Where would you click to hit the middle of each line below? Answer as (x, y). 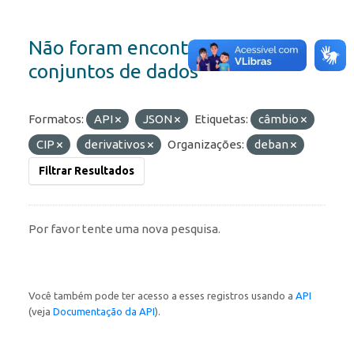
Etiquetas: (221, 119)
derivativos (116, 145)
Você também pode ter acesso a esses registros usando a (162, 296)
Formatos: (56, 119)
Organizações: (206, 145)
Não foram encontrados (133, 48)
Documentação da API (104, 312)
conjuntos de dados (113, 72)
